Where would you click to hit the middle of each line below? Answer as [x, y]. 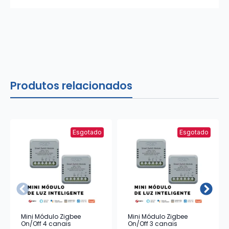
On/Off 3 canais [153, 223]
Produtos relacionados [71, 85]
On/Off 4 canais [46, 223]
